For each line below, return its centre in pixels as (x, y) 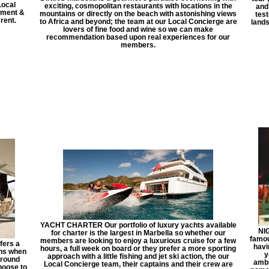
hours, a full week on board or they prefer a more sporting (138, 248)
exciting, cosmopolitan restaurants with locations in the (138, 6)
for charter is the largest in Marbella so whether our (138, 233)
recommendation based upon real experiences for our (138, 37)
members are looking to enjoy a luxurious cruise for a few (138, 240)
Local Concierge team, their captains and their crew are (138, 264)
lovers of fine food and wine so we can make (138, 29)
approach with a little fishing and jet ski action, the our (138, 256)
